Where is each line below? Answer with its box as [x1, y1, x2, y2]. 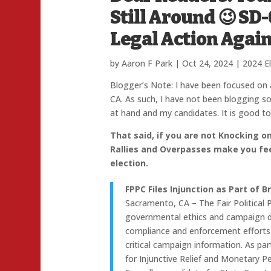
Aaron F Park [122, 57, 173, 70]
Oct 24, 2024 [182, 57, 233, 70]
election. [110, 157, 149, 169]
